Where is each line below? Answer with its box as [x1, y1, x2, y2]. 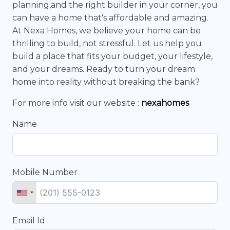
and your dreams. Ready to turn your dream [12, 64, 195, 74]
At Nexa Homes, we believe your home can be [12, 26, 201, 35]
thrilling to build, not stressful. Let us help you [12, 39, 202, 48]
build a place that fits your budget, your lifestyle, [12, 51, 213, 61]
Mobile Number [12, 167, 78, 177]
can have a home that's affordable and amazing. [12, 13, 208, 23]
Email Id [12, 216, 45, 225]
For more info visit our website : [12, 98, 141, 108]
